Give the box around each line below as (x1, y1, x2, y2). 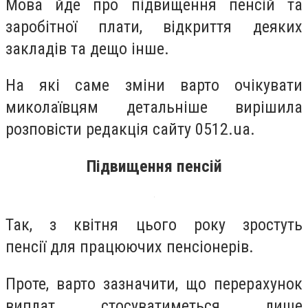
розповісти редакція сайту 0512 (5, 120, 228, 140)
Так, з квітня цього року (5, 215, 243, 235)
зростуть (243, 215, 302, 235)
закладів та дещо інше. (5, 38, 169, 58)
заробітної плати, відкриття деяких (5, 16, 302, 36)
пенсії (5, 237, 50, 257)
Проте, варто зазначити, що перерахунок (5, 274, 302, 294)
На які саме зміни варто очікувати (5, 76, 302, 96)
